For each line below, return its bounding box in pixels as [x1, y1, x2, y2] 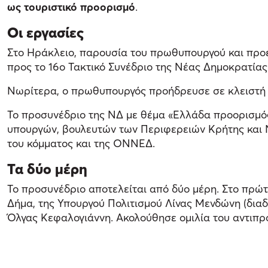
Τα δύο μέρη [7, 160, 91, 177]
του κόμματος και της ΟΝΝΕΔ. [7, 136, 155, 150]
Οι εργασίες [7, 23, 84, 41]
